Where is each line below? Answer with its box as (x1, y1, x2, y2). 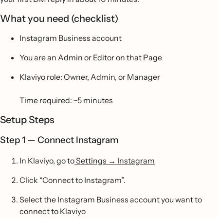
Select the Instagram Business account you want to (19, 195, 202, 204)
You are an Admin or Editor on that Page (19, 53, 162, 62)
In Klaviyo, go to (19, 156, 74, 165)
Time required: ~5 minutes (19, 95, 113, 105)
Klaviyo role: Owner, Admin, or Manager (19, 72, 160, 82)
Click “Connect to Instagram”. (19, 175, 126, 185)
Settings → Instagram (74, 156, 155, 165)
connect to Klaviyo (19, 206, 86, 216)
